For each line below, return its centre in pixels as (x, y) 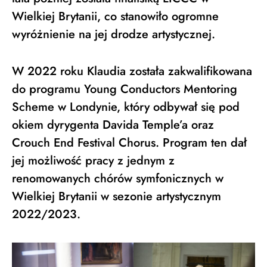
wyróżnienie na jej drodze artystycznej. (114, 35)
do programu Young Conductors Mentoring (125, 89)
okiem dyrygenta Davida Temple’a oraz (113, 125)
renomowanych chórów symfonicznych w (118, 179)
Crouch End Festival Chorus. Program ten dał (129, 143)
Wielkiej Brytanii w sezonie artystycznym (117, 197)
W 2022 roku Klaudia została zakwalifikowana (132, 72)
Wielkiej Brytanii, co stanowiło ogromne (115, 17)
